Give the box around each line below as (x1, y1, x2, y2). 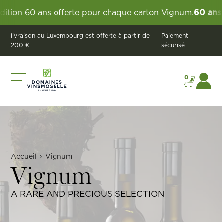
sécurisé (161, 41, 185, 49)
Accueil (11, 151, 37, 162)
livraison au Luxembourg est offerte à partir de (11, 31, 150, 40)
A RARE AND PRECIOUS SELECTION (11, 188, 165, 200)
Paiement (161, 31, 189, 40)
